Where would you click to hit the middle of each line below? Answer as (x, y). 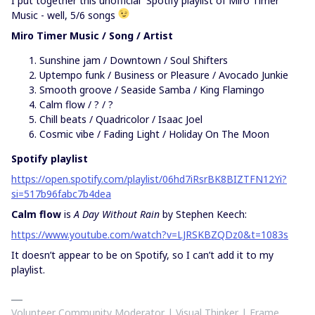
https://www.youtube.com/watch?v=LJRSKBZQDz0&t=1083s (150, 234)
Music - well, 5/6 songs (65, 15)
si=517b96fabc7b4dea (61, 194)
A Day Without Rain (117, 214)
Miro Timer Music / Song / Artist (92, 36)
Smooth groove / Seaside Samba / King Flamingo (152, 90)
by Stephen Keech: (203, 214)
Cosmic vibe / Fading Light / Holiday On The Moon (154, 134)
